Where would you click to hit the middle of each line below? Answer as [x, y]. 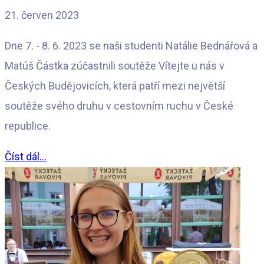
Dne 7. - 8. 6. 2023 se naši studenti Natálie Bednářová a [131, 45]
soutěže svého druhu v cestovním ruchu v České [119, 105]
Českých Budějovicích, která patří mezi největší [115, 85]
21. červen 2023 [42, 15]
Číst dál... [26, 156]
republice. [28, 126]
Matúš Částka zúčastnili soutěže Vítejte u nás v [115, 65]
